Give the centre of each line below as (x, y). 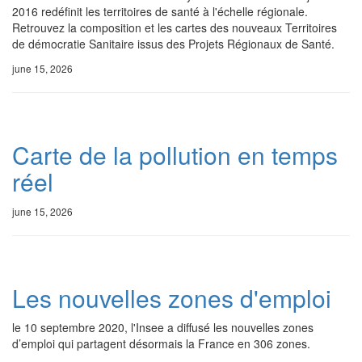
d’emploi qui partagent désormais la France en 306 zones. (161, 343)
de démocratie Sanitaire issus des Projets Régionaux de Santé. (173, 44)
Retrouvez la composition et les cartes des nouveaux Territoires (175, 27)
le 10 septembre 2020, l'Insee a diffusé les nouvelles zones (163, 327)
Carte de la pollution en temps (175, 155)
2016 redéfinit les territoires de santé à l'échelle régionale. (160, 11)
